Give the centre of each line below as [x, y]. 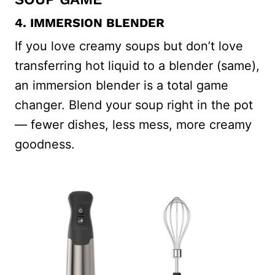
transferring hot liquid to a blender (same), [137, 65]
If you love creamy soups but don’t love [129, 46]
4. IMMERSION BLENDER [90, 22]
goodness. [45, 144]
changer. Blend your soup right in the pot [134, 105]
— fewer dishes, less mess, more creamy [133, 124]
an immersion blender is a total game [122, 85]
